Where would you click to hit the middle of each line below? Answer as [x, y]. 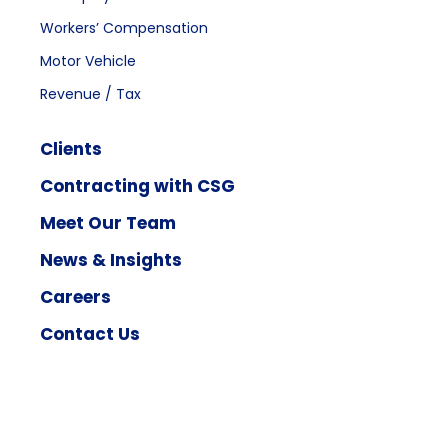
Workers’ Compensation [124, 27]
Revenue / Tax [90, 93]
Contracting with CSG [137, 185]
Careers [75, 296]
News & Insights [111, 259]
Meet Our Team [108, 222]
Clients [71, 148]
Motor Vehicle [88, 60]
